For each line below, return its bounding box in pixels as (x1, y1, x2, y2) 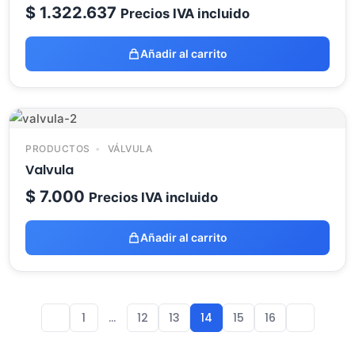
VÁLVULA (105, 143, 152, 155)
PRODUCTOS (25, 143, 90, 155)
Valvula (25, 161, 74, 179)
